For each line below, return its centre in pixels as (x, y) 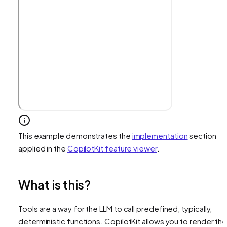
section (202, 135)
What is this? (54, 184)
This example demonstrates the (75, 135)
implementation (160, 135)
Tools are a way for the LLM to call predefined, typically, (115, 208)
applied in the (43, 148)
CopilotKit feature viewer (112, 148)
